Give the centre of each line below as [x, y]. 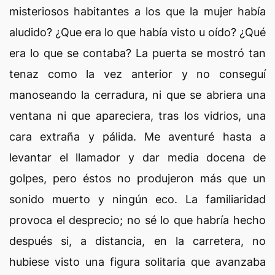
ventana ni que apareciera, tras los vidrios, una [137, 116]
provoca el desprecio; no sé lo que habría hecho [137, 220]
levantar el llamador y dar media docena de [137, 157]
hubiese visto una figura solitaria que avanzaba [137, 262]
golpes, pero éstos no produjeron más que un [137, 178]
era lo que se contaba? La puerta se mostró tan [137, 53]
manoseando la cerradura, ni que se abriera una [137, 95]
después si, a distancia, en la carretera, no [137, 241]
